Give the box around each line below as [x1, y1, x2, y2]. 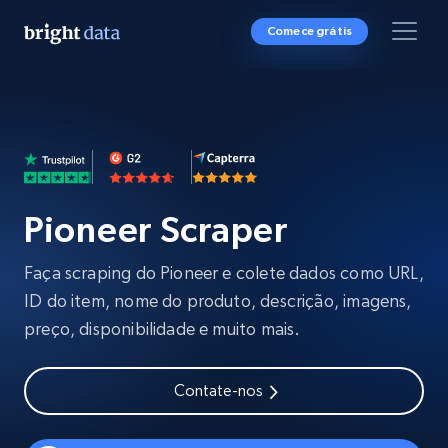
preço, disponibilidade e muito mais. [24, 318, 301, 339]
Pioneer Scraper [24, 209, 288, 250]
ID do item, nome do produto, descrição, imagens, [24, 290, 412, 311]
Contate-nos [173, 381, 264, 400]
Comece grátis [266, 24, 352, 38]
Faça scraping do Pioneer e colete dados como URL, [24, 262, 424, 283]
